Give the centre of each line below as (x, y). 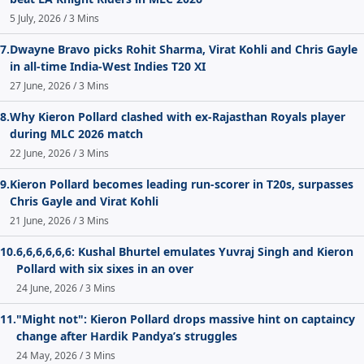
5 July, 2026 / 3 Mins (54, 19)
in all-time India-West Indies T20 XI (108, 67)
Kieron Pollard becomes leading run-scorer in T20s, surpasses (182, 184)
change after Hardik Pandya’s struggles (127, 336)
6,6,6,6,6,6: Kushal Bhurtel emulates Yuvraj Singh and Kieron (185, 252)
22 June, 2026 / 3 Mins (59, 154)
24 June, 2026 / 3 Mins (66, 288)
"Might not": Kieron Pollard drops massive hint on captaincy (186, 319)
